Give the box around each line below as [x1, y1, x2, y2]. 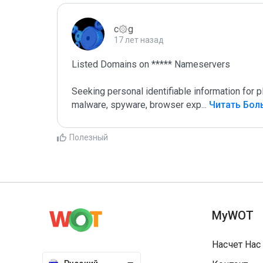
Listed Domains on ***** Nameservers [72, 59, 230, 70]
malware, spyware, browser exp [72, 99, 201, 110]
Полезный [69, 133, 108, 142]
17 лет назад [114, 35, 164, 45]
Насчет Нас [212, 239, 261, 250]
